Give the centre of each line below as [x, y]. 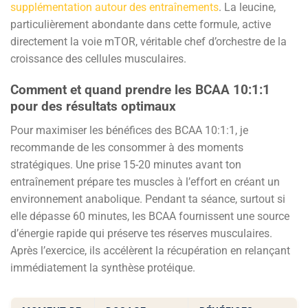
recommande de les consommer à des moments [127, 147]
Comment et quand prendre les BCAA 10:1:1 [140, 90]
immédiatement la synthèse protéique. [103, 267]
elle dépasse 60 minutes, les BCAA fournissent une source [150, 216]
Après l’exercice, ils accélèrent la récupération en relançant [150, 250]
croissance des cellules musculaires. [98, 59]
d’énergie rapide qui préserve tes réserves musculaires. [141, 233]
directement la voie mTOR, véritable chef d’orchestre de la [148, 42]
